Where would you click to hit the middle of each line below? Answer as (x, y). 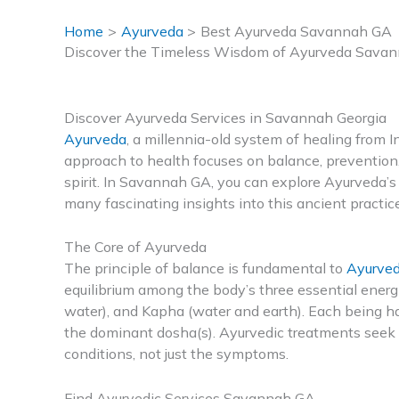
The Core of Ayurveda (135, 247)
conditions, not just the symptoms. (176, 354)
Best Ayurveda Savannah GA (297, 31)
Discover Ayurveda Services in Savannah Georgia (225, 117)
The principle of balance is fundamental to (205, 269)
